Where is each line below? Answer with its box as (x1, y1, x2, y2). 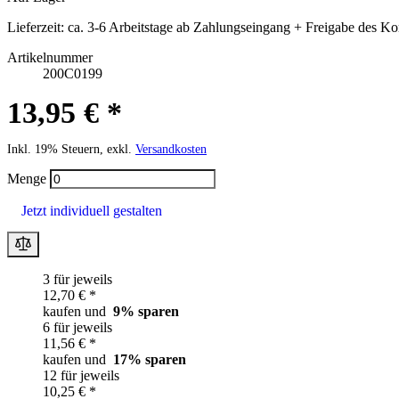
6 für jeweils (43, 320, 112, 336)
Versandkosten (135, 142, 207, 157)
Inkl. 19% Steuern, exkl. (7, 142, 135, 157)
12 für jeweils (43, 368, 119, 384)
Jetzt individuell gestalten (21, 202, 162, 218)
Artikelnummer (7, 50, 93, 66)
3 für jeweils (43, 272, 112, 288)
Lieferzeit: (7, 20, 64, 36)
